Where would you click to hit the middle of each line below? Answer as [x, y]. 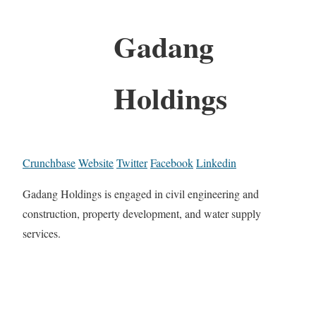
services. [42, 233]
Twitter [132, 162]
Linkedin [216, 162]
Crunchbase [49, 162]
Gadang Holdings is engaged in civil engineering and [141, 193]
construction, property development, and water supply [142, 213]
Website [96, 162]
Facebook [172, 162]
